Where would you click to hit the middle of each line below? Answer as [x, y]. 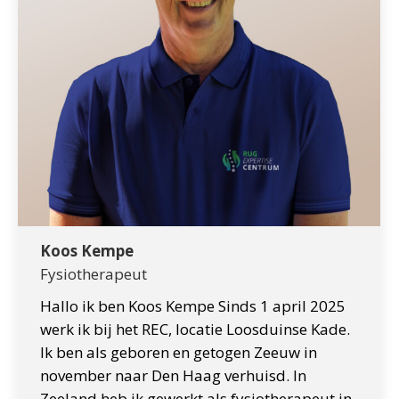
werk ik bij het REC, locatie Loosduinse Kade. [195, 329]
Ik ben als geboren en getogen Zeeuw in [179, 352]
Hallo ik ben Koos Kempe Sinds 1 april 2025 [193, 306]
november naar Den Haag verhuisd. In [173, 375]
